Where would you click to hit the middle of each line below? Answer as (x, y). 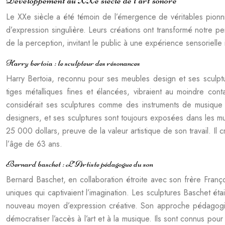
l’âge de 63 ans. (34, 144)
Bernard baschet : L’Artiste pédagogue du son (80, 164)
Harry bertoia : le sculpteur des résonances (73, 63)
